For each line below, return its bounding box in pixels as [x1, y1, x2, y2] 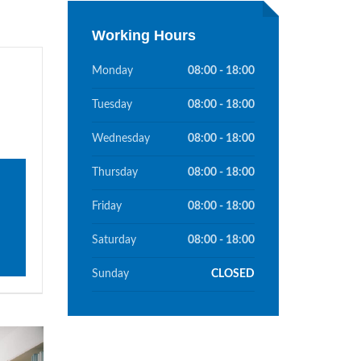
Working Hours [91, 27, 196, 44]
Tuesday [91, 99, 132, 110]
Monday [91, 65, 133, 77]
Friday [91, 201, 122, 212]
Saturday [91, 234, 136, 246]
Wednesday [91, 133, 150, 144]
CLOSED [211, 268, 255, 280]
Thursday [91, 167, 138, 178]
